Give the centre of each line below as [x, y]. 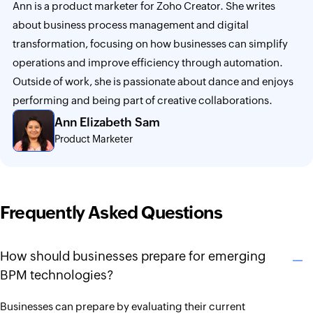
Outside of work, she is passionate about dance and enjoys [153, 81]
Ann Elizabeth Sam [107, 122]
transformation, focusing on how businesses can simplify [150, 44]
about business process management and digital [131, 25]
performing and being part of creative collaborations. [143, 100]
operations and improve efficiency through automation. [148, 63]
